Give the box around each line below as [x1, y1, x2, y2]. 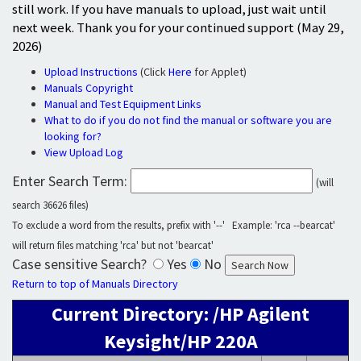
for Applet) [192, 64, 247, 79]
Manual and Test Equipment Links [44, 97, 201, 111]
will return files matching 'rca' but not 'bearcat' [12, 239, 214, 252]
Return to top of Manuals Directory [12, 276, 178, 291]
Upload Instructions [44, 64, 138, 79]
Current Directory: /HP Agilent [52, 301, 309, 326]
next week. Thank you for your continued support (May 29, [12, 19, 344, 36]
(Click [138, 64, 168, 79]
